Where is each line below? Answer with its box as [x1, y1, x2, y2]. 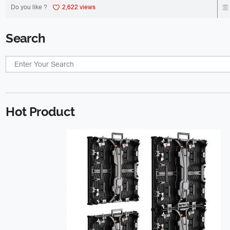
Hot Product [6, 104, 75, 119]
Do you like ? [11, 3, 48, 11]
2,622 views [62, 3, 96, 11]
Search [6, 31, 45, 46]
